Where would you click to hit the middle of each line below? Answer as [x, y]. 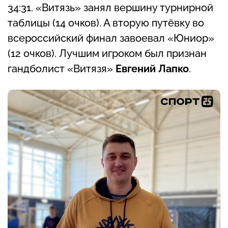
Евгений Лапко [152, 69]
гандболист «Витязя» [62, 69]
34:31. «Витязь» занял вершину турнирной [110, 8]
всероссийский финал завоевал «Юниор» [111, 38]
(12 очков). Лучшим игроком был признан [107, 54]
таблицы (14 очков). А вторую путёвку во [106, 23]
